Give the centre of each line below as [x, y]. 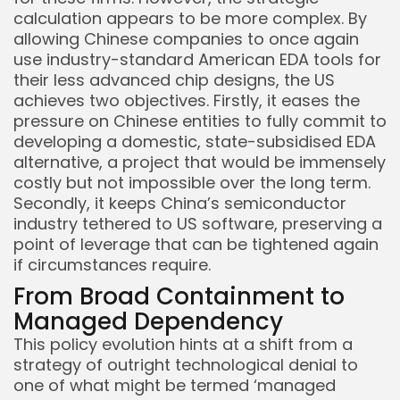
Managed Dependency [148, 322]
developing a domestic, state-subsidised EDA [195, 142]
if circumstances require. [112, 265]
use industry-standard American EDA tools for [197, 60]
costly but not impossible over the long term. [192, 183]
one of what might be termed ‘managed [175, 386]
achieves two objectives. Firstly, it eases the [187, 101]
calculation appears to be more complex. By [190, 19]
